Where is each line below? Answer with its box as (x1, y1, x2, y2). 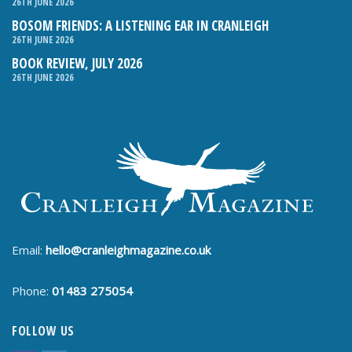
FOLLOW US (12, 322, 75, 339)
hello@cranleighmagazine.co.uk (46, 242, 211, 258)
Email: (12, 242, 46, 258)
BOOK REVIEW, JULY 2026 (12, 54, 142, 72)
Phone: (12, 283, 52, 299)
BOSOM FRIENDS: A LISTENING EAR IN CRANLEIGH (12, 16, 269, 35)
